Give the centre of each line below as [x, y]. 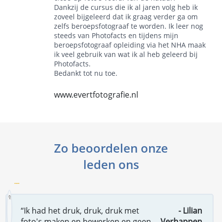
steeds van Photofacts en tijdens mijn [116, 35]
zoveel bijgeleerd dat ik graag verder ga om [126, 17]
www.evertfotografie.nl [96, 95]
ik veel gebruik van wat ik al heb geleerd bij [126, 54]
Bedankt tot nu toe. [86, 73]
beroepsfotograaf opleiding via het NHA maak [130, 45]
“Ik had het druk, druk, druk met [80, 211]
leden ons [111, 164]
